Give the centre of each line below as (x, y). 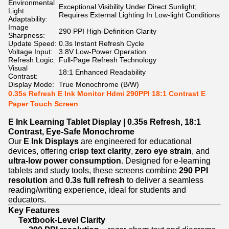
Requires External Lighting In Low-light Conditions (139, 15)
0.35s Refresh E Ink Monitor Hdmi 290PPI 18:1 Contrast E (107, 94)
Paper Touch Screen (43, 104)
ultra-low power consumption (65, 161)
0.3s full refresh (95, 180)
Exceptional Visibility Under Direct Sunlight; (128, 7)
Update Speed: (32, 43)
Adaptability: (28, 19)
